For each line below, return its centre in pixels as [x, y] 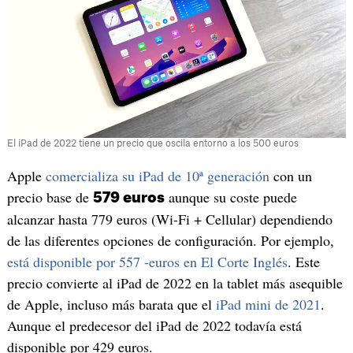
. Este [303, 261]
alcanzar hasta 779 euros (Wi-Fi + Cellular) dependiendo [169, 219]
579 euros [128, 197]
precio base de [50, 197]
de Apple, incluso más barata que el [111, 304]
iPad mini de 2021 [268, 304]
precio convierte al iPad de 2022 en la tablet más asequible [175, 282]
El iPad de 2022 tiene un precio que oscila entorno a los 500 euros [152, 143]
